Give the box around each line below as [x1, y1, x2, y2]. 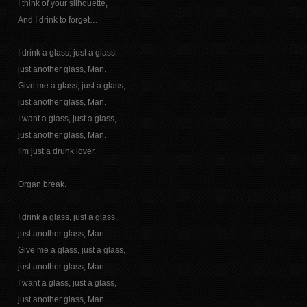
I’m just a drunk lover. [17, 147, 96, 156]
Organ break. [17, 180, 66, 189]
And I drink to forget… [17, 15, 98, 25]
